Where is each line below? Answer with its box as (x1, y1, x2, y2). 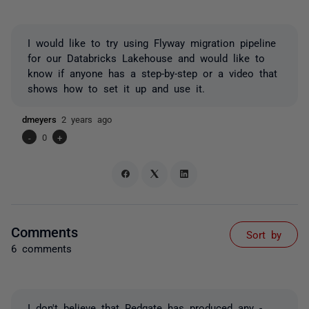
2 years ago (61, 114, 112, 123)
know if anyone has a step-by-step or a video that (28, 68, 277, 78)
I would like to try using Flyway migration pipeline (28, 37, 276, 48)
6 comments (11, 242, 72, 253)
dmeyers (22, 114, 61, 123)
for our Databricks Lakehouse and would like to (28, 52, 265, 63)
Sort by (246, 228, 281, 239)
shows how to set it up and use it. (28, 83, 205, 93)
